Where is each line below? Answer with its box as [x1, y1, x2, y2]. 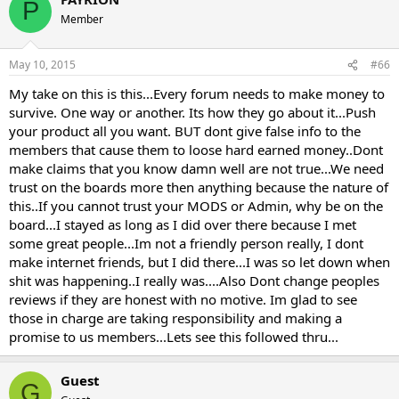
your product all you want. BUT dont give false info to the [9, 122, 361, 141]
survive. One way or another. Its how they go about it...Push [9, 103, 376, 122]
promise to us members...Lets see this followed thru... [9, 328, 338, 346]
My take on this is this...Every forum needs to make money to [9, 85, 385, 103]
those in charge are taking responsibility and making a [9, 309, 342, 328]
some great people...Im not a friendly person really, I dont [9, 234, 363, 253]
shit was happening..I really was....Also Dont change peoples [9, 272, 379, 290]
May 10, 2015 [9, 57, 76, 73]
